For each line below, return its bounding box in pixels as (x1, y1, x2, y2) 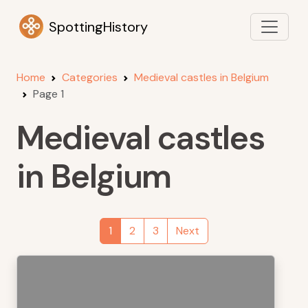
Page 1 (33, 87, 64, 101)
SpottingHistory (49, 17, 148, 36)
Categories (62, 70, 118, 85)
